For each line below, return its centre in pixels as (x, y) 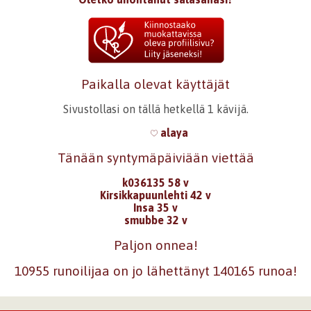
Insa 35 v (155, 207)
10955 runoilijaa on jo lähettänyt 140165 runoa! (155, 271)
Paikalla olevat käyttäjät (155, 84)
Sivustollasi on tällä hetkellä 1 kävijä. (155, 109)
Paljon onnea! (155, 245)
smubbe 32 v (155, 220)
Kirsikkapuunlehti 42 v (155, 195)
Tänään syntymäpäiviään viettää (155, 158)
